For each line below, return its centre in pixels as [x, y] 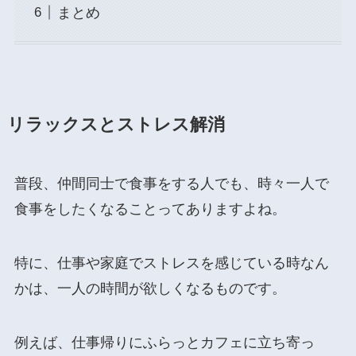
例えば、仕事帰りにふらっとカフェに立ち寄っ [164, 342]
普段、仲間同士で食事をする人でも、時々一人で [171, 184]
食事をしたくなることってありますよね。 [150, 209]
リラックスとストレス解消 [116, 125]
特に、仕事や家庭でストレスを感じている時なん [171, 263]
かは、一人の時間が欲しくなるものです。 [150, 289]
